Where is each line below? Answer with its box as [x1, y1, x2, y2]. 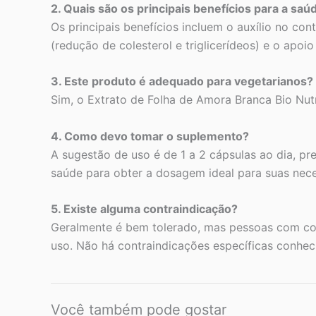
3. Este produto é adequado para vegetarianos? [51, 74, 313, 89]
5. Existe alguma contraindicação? [51, 202, 238, 217]
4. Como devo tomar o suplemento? [51, 128, 249, 143]
